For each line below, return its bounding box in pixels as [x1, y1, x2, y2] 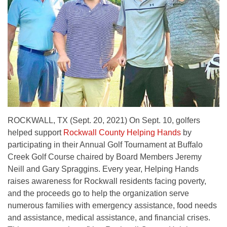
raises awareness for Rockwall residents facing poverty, [8, 177, 206, 186]
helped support [8, 128, 63, 137]
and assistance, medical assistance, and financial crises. [8, 213, 210, 222]
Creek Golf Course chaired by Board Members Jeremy [8, 153, 202, 162]
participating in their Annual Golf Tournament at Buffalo [8, 140, 203, 149]
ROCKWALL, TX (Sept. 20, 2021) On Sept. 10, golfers [8, 116, 200, 125]
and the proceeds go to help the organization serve [8, 189, 189, 198]
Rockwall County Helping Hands [63, 128, 181, 137]
